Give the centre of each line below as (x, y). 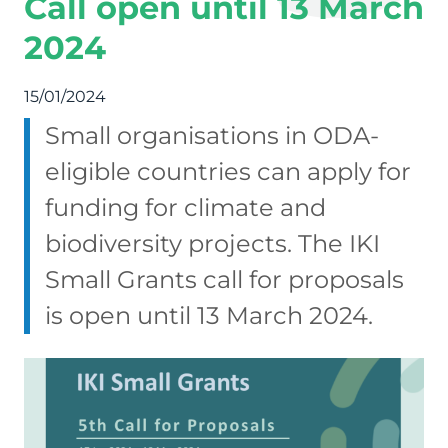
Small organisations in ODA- (212, 135)
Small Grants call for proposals (224, 279)
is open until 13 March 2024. (209, 315)
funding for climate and (185, 207)
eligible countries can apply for (228, 171)
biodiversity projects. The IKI (212, 243)
